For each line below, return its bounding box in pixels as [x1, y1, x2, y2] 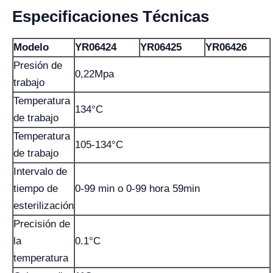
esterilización [13, 200, 74, 211]
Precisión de [13, 218, 70, 230]
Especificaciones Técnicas [12, 7, 209, 26]
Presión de [13, 60, 62, 71]
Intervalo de [13, 166, 67, 177]
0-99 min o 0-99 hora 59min [75, 183, 200, 194]
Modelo [13, 41, 49, 53]
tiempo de [13, 183, 58, 194]
